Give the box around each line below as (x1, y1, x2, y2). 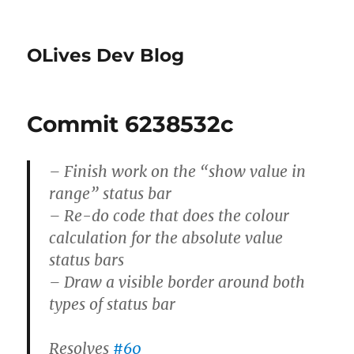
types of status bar (49, 295, 176, 314)
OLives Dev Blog (27, 44, 185, 66)
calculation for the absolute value (49, 228, 284, 247)
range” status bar (49, 184, 172, 203)
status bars (49, 250, 125, 269)
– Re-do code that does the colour (49, 206, 290, 225)
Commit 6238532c (27, 111, 235, 137)
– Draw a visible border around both (49, 273, 306, 292)
